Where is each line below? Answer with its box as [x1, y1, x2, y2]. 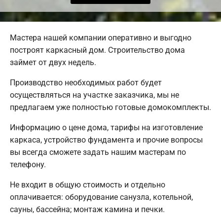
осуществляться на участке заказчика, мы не [10, 90, 179, 100]
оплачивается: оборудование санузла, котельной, [10, 192, 193, 202]
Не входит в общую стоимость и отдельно [10, 180, 165, 189]
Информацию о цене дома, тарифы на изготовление [10, 122, 203, 132]
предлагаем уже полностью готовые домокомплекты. [10, 102, 211, 112]
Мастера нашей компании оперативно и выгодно [10, 33, 191, 42]
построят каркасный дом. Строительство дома [10, 45, 185, 55]
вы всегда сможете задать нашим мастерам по [10, 147, 186, 157]
